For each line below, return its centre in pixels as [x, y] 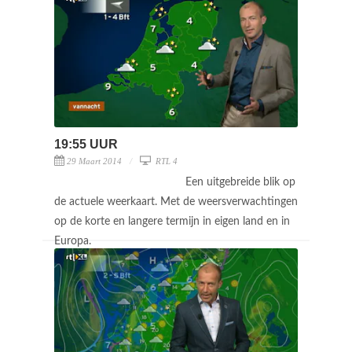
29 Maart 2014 [94, 161]
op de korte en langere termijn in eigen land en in [172, 221]
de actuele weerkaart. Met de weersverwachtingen [176, 202]
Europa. [74, 241]
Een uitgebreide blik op [240, 182]
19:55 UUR [86, 144]
